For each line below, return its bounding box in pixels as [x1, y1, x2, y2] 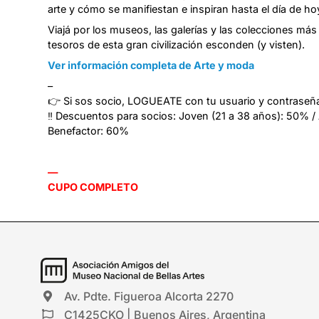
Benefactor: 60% [48, 125, 129, 137]
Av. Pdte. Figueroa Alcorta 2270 [64, 288, 234, 303]
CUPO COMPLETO [48, 181, 138, 193]
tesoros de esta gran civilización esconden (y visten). [48, 38, 305, 51]
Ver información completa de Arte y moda [48, 59, 254, 71]
